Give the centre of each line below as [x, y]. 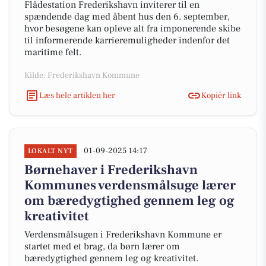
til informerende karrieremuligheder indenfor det [127, 40]
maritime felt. [53, 52]
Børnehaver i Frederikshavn [111, 170]
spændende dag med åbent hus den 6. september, [127, 17]
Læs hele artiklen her [77, 95]
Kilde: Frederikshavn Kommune [82, 75]
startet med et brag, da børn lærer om [102, 246]
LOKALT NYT [50, 151]
